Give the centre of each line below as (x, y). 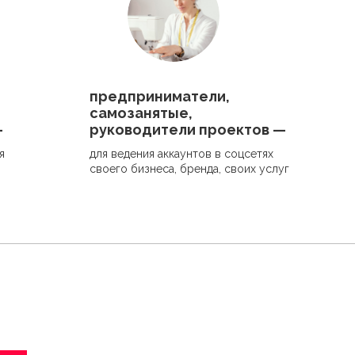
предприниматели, (160, 96)
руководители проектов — (188, 130)
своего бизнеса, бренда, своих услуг (189, 169)
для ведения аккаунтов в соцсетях (181, 154)
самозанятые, (141, 113)
